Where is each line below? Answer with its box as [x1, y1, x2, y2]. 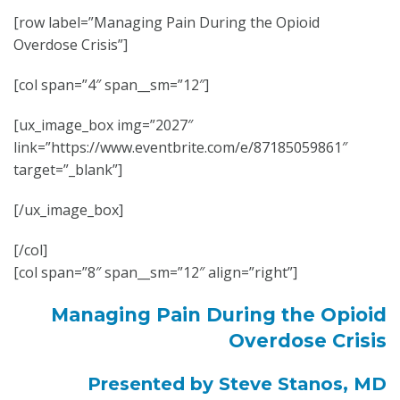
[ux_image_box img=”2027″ [13, 115, 193, 135]
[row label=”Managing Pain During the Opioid [13, 12, 320, 32]
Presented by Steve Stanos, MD [87, 373, 387, 395]
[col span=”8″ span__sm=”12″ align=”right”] [13, 262, 297, 282]
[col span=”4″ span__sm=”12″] [13, 75, 209, 95]
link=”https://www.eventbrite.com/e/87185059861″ [13, 137, 347, 157]
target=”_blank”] [13, 160, 122, 179]
